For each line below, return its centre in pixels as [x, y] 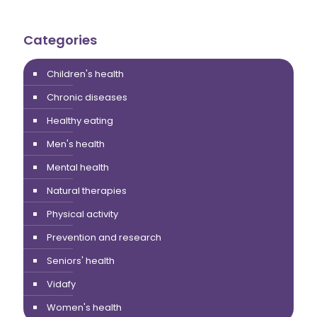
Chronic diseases [87, 97]
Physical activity [82, 214]
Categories [60, 40]
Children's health [85, 74]
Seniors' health [81, 260]
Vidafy [61, 284]
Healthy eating [80, 120]
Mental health [78, 167]
